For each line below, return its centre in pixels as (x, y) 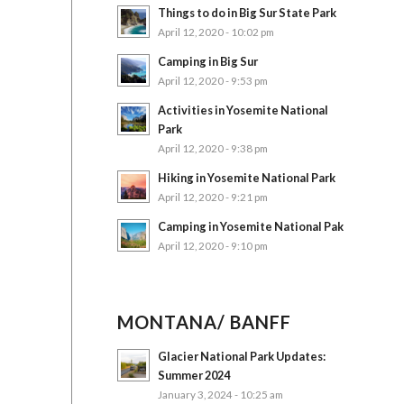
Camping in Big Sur (207, 61)
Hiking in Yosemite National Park (246, 178)
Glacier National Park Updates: (241, 356)
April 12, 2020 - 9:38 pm (212, 148)
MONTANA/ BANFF (204, 322)
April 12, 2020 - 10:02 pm (216, 32)
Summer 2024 (193, 375)
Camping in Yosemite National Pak (250, 226)
